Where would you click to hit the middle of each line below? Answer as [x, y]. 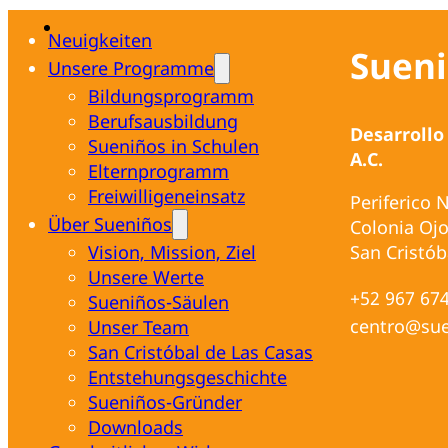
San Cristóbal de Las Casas [200, 351]
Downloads [135, 426]
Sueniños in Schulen [173, 145]
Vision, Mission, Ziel [172, 251]
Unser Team [138, 326]
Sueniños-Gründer [165, 401]
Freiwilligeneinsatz [166, 195]
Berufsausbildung [163, 120]
